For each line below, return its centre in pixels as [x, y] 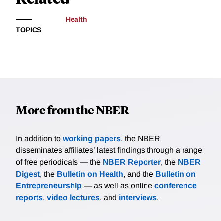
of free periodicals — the [59, 162]
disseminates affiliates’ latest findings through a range [109, 150]
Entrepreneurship [49, 185]
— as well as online [118, 185]
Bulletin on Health [90, 174]
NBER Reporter [132, 162]
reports [29, 197]
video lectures [73, 197]
